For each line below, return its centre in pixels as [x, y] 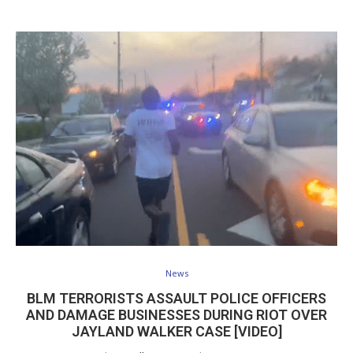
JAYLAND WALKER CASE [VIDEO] [176, 332]
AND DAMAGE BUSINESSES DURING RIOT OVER [176, 315]
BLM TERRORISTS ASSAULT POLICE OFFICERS [176, 299]
